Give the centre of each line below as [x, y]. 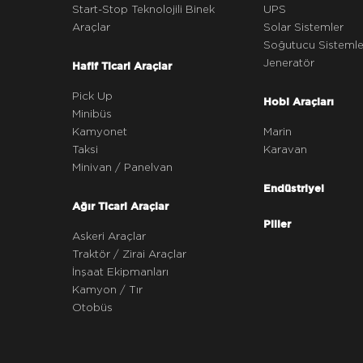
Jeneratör [288, 63]
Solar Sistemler [303, 27]
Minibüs [92, 114]
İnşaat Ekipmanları [120, 272]
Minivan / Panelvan [122, 167]
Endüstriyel [293, 188]
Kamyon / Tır [107, 290]
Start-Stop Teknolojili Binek [143, 9]
